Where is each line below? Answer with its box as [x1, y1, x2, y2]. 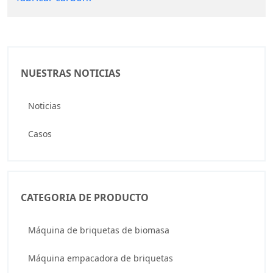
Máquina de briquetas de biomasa [28, 224, 169, 236]
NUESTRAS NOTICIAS [21, 66, 121, 80]
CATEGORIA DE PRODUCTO [21, 191, 149, 204]
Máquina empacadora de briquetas [28, 252, 173, 264]
